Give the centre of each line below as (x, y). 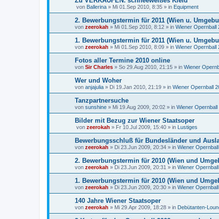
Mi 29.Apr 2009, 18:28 (140, 207)
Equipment (186, 7)
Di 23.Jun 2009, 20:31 (140, 167)
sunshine (96, 107)
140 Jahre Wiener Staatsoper (118, 201)
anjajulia (94, 87)
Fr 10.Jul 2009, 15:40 (141, 127)
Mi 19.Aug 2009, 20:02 (139, 107)
